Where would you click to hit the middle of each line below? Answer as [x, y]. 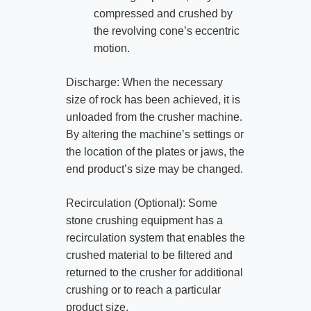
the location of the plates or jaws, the [155, 151]
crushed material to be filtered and [149, 255]
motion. [111, 48]
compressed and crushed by [163, 13]
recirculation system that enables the [155, 237]
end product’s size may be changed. [154, 169]
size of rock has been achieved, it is [153, 99]
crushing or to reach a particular [143, 289]
